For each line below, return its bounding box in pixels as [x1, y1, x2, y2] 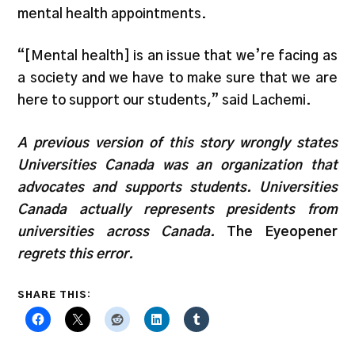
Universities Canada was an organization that [17, 158, 338, 172]
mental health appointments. [17, 6, 211, 21]
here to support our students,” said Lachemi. [17, 94, 312, 108]
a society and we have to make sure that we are [17, 71, 338, 86]
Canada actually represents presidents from [17, 202, 338, 216]
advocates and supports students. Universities [17, 180, 338, 194]
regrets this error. [17, 246, 134, 261]
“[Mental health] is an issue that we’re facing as [17, 49, 338, 63]
